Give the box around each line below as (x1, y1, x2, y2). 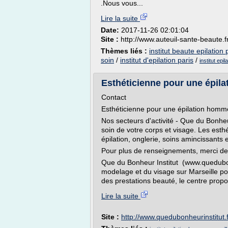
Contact (101, 93, 126, 101)
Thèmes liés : (101, 47, 149, 55)
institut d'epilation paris (120, 56, 193, 64)
